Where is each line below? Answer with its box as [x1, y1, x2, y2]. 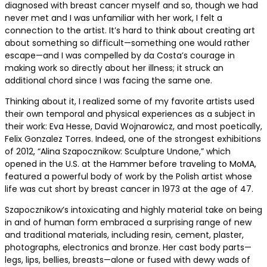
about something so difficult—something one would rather [5, 37, 250, 49]
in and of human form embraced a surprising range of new [5, 216, 252, 229]
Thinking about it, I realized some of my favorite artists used [5, 95, 254, 108]
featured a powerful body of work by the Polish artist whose [5, 170, 252, 183]
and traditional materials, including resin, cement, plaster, [5, 229, 244, 241]
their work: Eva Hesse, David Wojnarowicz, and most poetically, [5, 120, 262, 133]
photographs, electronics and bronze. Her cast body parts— [5, 241, 252, 254]
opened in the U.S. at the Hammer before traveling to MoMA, [5, 158, 256, 170]
